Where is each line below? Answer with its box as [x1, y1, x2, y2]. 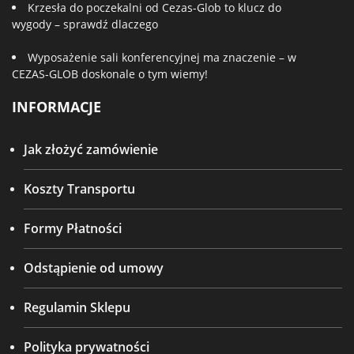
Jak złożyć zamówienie [24, 141, 158, 158]
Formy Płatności [24, 220, 122, 237]
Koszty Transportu [24, 180, 135, 198]
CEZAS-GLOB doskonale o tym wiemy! [12, 66, 208, 81]
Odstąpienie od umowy [24, 259, 164, 277]
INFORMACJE [12, 97, 101, 116]
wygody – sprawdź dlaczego [12, 17, 158, 32]
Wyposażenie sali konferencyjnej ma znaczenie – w [28, 50, 296, 65]
